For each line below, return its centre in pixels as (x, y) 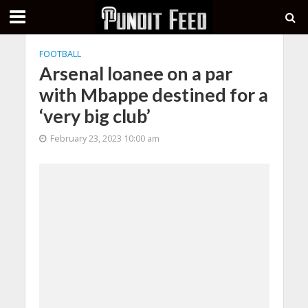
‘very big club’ (95, 116)
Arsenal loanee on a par (135, 73)
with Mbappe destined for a (153, 95)
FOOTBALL (60, 54)
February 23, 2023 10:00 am (104, 139)
